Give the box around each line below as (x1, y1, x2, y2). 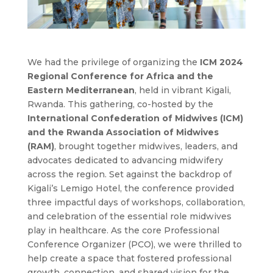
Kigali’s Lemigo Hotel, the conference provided (27, 183, 234, 194)
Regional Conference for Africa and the (27, 71, 213, 82)
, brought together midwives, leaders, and (54, 141, 238, 152)
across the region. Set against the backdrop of (27, 169, 232, 180)
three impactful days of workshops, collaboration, (27, 197, 245, 208)
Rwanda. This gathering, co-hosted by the (27, 99, 213, 110)
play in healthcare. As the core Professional (27, 225, 219, 236)
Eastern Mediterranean (27, 85, 135, 96)
